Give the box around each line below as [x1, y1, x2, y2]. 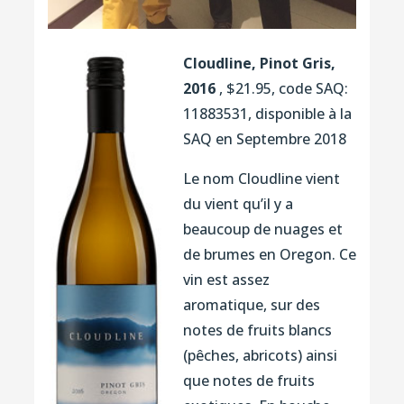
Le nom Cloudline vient [182, 168, 340, 188]
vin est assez [182, 269, 270, 289]
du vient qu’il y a [182, 193, 293, 214]
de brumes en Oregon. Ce [182, 243, 356, 264]
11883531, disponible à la [182, 103, 352, 124]
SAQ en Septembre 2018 [182, 128, 346, 149]
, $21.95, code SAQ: [215, 78, 348, 98]
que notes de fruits [182, 370, 315, 390]
